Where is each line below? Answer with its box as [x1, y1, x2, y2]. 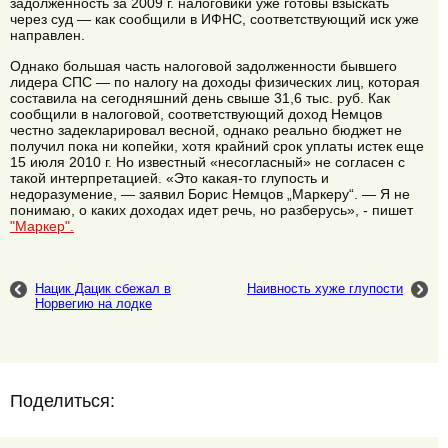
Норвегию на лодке [35, 296, 152, 312]
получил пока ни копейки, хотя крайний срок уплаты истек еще [10, 137, 424, 154]
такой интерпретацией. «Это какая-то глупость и [10, 169, 329, 186]
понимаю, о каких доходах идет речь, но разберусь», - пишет [10, 201, 413, 218]
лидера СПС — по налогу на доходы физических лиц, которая [10, 73, 420, 90]
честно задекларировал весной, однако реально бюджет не [10, 121, 402, 138]
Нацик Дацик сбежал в [35, 281, 171, 297]
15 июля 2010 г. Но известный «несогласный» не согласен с [10, 153, 405, 170]
